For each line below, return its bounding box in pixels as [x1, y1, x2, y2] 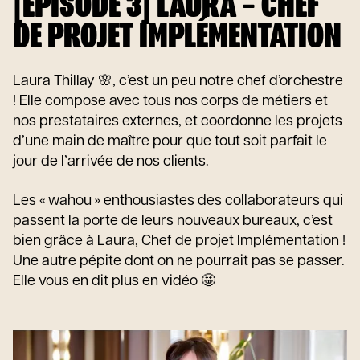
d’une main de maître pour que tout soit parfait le [13, 134, 327, 149]
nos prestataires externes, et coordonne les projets [13, 114, 342, 129]
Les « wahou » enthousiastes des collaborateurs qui [13, 194, 343, 209]
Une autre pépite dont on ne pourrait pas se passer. [13, 254, 345, 269]
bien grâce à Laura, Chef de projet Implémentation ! [13, 234, 346, 249]
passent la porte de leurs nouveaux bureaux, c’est [13, 214, 333, 229]
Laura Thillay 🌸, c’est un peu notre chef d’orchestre [13, 74, 343, 89]
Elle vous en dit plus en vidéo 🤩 [13, 274, 215, 289]
